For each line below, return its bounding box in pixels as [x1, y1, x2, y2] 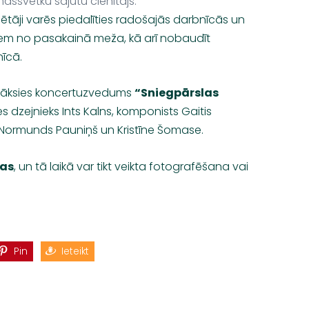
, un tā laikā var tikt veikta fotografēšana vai [14, 158, 249, 175]
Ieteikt [61, 244, 89, 258]
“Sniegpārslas [134, 85, 219, 101]
